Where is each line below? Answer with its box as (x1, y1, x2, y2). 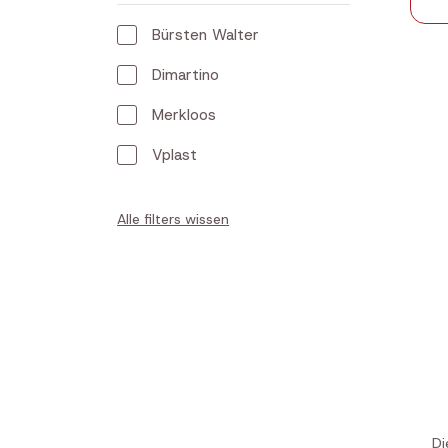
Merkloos (152, 105, 216, 125)
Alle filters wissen (117, 210, 229, 228)
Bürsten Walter (152, 25, 259, 45)
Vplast (152, 145, 197, 165)
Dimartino (152, 65, 219, 85)
